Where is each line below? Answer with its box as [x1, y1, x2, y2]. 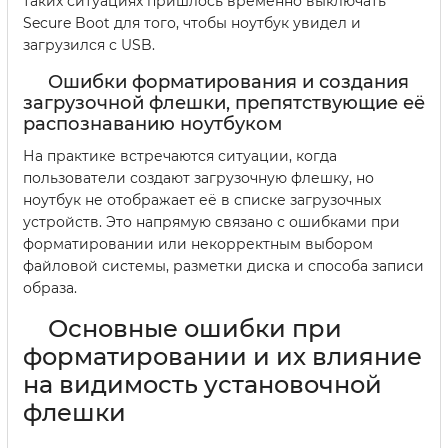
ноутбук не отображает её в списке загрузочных [23, 191, 381, 210]
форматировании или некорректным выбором [23, 235, 373, 254]
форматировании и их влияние [23, 342, 422, 372]
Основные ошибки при [48, 314, 342, 344]
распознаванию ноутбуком [23, 113, 282, 136]
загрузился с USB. [23, 36, 155, 55]
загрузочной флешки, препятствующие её [23, 92, 425, 115]
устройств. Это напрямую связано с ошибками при [23, 213, 400, 232]
